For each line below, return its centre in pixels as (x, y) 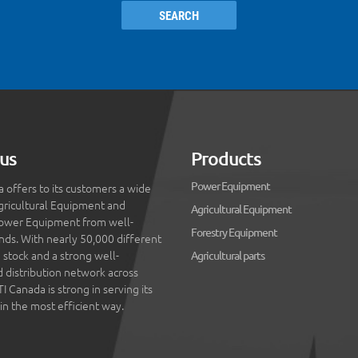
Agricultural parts (228, 255)
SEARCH (179, 16)
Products (226, 159)
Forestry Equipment (234, 232)
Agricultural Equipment (241, 208)
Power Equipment (231, 185)
